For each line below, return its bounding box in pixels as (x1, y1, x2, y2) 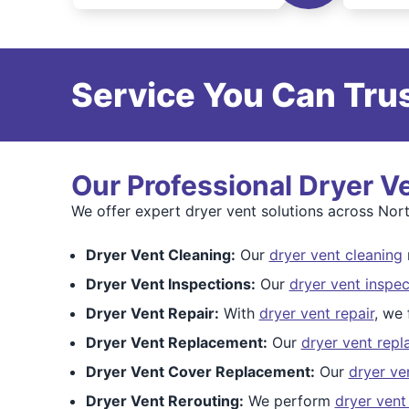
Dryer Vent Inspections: (85, 275, 256, 293)
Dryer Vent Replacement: (85, 333, 267, 351)
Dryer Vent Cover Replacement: (85, 362, 315, 381)
